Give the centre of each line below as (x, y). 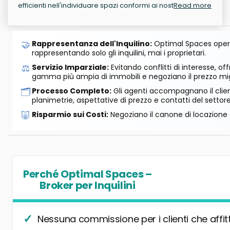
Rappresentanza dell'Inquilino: (92, 44)
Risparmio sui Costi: (70, 115)
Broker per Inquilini (88, 186)
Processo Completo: (72, 91)
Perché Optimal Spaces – (88, 174)
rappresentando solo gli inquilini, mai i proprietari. (119, 53)
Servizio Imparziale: (70, 68)
